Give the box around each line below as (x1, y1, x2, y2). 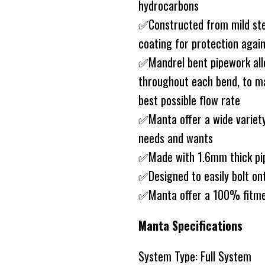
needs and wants (138, 129, 213, 147)
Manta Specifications (138, 216, 243, 235)
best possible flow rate (138, 91, 240, 109)
